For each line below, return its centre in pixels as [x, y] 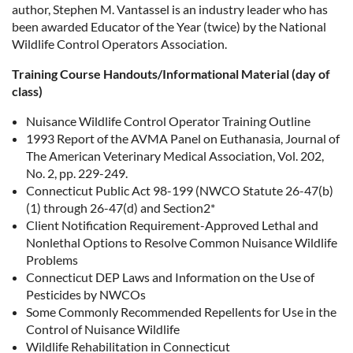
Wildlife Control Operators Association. [119, 44]
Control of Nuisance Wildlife [103, 329]
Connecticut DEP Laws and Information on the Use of [170, 277]
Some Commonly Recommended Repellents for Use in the [181, 312]
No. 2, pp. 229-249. [77, 173]
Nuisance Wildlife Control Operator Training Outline [168, 121]
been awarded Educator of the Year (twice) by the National [169, 26]
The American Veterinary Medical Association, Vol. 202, [175, 156]
